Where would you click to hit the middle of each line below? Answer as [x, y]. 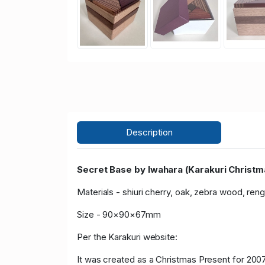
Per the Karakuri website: [127, 237]
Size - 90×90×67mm [119, 215]
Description [149, 132]
